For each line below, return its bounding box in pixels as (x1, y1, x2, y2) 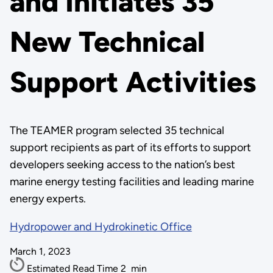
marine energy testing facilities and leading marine (9, 175, 254, 188)
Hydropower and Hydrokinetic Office (9, 220, 192, 233)
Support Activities (9, 65, 257, 100)
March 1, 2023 (9, 246, 71, 257)
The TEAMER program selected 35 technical (9, 124, 224, 137)
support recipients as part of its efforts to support (9, 141, 251, 154)
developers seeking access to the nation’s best (9, 158, 235, 171)
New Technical (9, 24, 205, 60)
